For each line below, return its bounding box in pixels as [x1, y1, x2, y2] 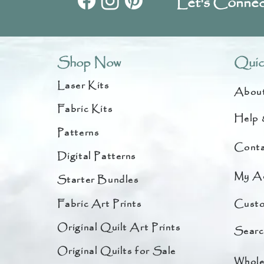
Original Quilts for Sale [57, 243, 176, 259]
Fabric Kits [57, 101, 113, 117]
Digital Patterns [57, 148, 137, 164]
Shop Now [57, 53, 121, 74]
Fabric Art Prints [57, 196, 142, 212]
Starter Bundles [57, 172, 139, 187]
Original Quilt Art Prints [57, 220, 181, 235]
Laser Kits [57, 78, 110, 93]
